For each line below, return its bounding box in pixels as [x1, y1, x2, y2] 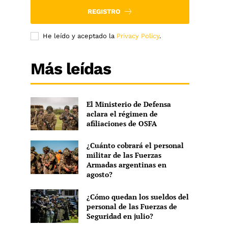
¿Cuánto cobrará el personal [86, 140, 184, 151]
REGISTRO [87, 7, 121, 15]
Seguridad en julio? [86, 211, 153, 221]
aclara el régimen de [86, 109, 158, 119]
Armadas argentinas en [86, 160, 166, 170]
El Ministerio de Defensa [86, 99, 171, 109]
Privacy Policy [117, 32, 160, 40]
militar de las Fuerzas [86, 150, 161, 160]
